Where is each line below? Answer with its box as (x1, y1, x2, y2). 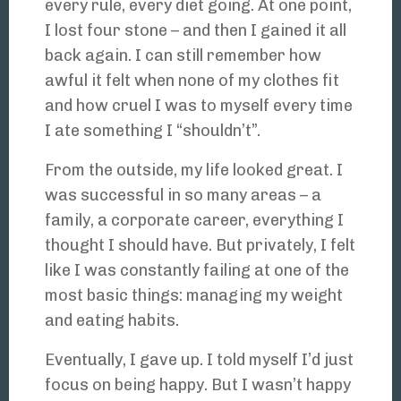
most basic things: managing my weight (45, 286, 343, 306)
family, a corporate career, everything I (45, 210, 344, 231)
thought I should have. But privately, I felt (45, 235, 355, 256)
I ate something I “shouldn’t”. (45, 121, 260, 141)
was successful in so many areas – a (45, 185, 321, 206)
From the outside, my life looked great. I (45, 160, 343, 181)
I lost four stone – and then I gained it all (45, 21, 346, 41)
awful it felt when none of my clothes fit (45, 71, 339, 91)
